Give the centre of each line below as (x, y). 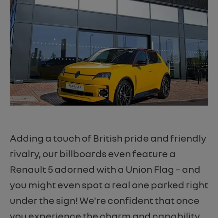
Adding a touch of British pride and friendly (108, 138)
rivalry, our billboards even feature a (93, 154)
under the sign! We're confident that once (105, 200)
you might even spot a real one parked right (109, 185)
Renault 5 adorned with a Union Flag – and (105, 169)
